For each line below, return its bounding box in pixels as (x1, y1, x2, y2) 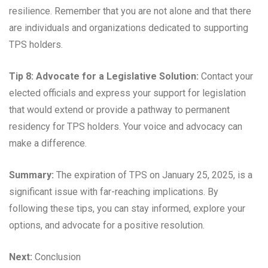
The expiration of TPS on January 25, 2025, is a (54, 169, 252, 181)
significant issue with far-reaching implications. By (9, 186, 218, 198)
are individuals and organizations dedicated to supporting (9, 22, 248, 34)
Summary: (9, 169, 54, 181)
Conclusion (32, 251, 81, 263)
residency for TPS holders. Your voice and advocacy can (9, 121, 242, 133)
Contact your (199, 71, 253, 83)
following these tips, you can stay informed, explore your (9, 203, 245, 215)
